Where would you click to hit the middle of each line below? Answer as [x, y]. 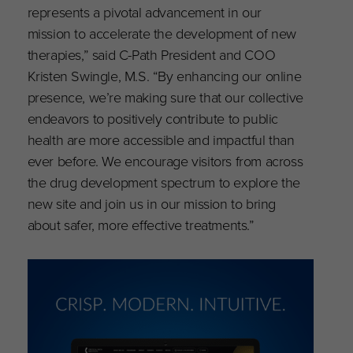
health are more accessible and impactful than [161, 139]
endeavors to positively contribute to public [153, 118]
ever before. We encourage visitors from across [165, 161]
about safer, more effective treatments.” [141, 225]
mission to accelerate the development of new [162, 33]
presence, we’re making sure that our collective [165, 97]
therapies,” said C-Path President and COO [151, 54]
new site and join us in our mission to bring [152, 203]
